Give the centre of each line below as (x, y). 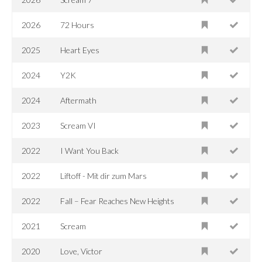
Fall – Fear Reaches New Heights (118, 201)
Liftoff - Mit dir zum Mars (104, 175)
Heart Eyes (80, 50)
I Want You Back (90, 150)
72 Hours (77, 25)
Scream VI (78, 125)
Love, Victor (82, 251)
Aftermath (79, 100)
